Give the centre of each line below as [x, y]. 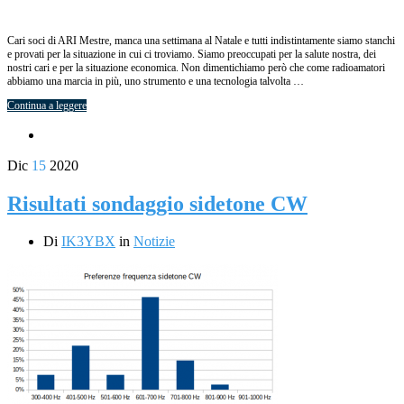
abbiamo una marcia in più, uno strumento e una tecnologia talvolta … [156, 81]
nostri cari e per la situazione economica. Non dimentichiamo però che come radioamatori [196, 67]
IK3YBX [88, 242]
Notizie [154, 242]
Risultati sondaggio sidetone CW [157, 203]
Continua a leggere [47, 105]
